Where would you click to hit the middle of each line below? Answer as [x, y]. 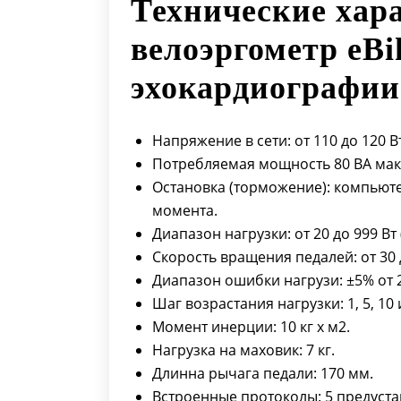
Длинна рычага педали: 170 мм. [263, 373]
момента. [187, 210]
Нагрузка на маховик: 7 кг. [243, 350]
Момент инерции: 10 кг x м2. [251, 327]
